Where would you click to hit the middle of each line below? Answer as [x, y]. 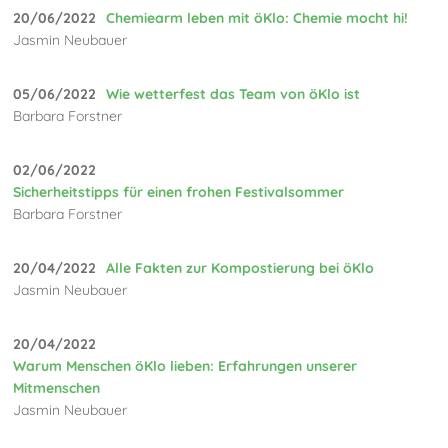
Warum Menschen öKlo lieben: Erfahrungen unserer [185, 366]
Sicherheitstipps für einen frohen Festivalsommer [179, 192]
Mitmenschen [57, 388]
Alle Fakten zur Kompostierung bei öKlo [240, 268]
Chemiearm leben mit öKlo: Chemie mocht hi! [257, 18]
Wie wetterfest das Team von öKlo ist [233, 94]
